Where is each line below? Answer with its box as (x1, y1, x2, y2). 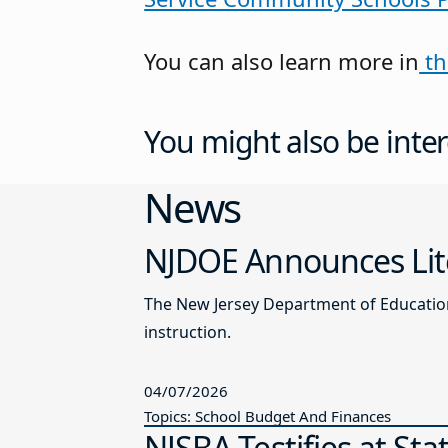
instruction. (144, 320, 232, 343)
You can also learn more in (144, 45, 420, 76)
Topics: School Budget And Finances (144, 405, 392, 426)
